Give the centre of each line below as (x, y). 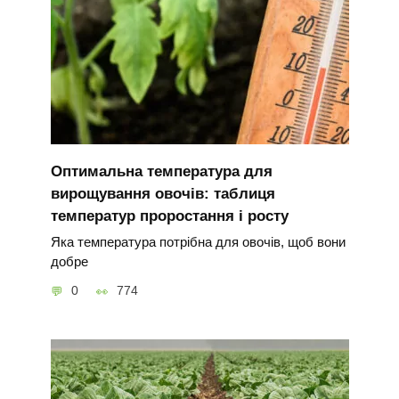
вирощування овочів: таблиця (163, 193)
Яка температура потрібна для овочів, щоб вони (198, 242)
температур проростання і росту (169, 216)
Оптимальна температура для (161, 171)
